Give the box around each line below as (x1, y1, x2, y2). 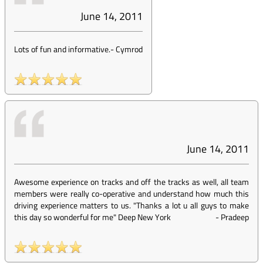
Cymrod (116, 43, 143, 55)
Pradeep (221, 211, 249, 223)
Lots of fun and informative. (14, 43, 110, 55)
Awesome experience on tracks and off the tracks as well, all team (14, 176, 249, 188)
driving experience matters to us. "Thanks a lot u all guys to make (14, 199, 249, 211)
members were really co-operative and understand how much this (14, 187, 249, 200)
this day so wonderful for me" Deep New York (14, 211, 171, 223)
